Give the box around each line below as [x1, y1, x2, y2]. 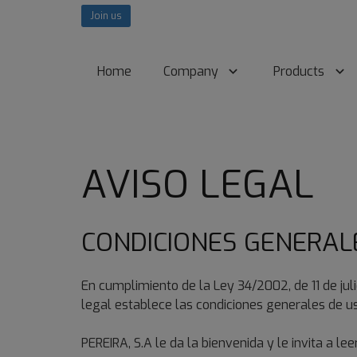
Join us [89, 10, 122, 22]
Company [163, 63, 218, 80]
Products [273, 63, 325, 80]
